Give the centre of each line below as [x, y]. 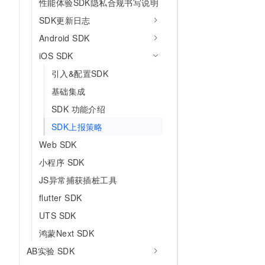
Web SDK [58, 144]
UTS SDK [58, 215]
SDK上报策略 [77, 127]
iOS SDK [56, 56]
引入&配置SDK [80, 73]
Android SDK [64, 38]
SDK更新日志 [65, 20]
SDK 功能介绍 [79, 109]
